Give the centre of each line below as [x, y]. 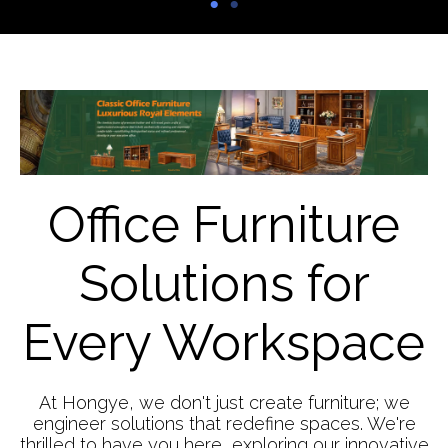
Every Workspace [224, 342]
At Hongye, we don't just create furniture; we [224, 402]
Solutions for [224, 283]
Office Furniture [224, 224]
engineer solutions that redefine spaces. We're [224, 423]
